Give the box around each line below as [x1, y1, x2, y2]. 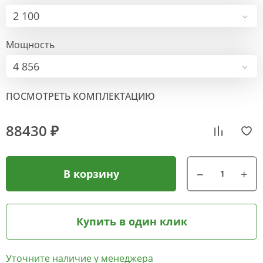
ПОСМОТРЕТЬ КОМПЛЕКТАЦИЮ [6, 90, 155, 103]
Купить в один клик [76, 214, 187, 229]
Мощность [6, 38, 55, 52]
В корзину [63, 166, 119, 181]
